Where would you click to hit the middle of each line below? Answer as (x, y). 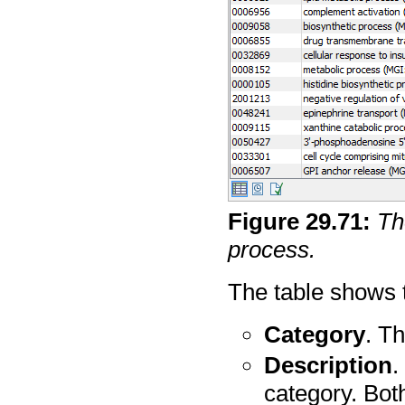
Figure (267, 221)
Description (329, 365)
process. (272, 250)
